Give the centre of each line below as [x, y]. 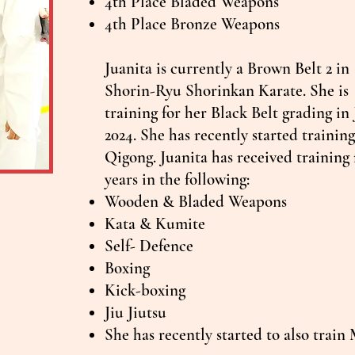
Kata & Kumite [155, 223]
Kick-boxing [147, 290]
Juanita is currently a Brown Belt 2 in [227, 68]
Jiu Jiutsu [137, 312]
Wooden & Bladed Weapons [196, 201]
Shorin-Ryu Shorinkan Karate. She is [227, 90]
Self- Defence [151, 246]
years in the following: [181, 179]
